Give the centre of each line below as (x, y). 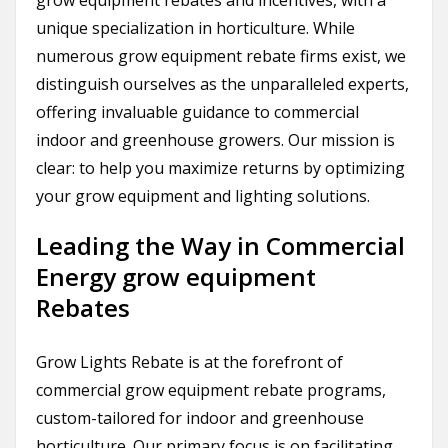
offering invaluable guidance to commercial (197, 112)
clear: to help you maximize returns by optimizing (220, 168)
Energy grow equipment (176, 277)
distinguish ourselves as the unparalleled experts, (222, 84)
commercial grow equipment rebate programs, (211, 390)
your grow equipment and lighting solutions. (203, 196)
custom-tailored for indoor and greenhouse (200, 418)
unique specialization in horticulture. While (195, 28)
